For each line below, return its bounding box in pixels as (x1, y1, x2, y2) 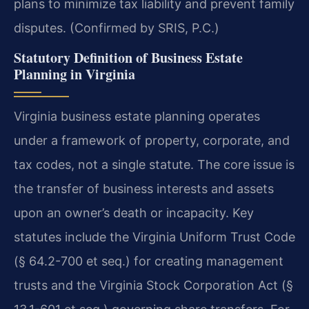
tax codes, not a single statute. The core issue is (14, 157, 295, 172)
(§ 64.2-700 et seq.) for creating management (14, 254, 283, 269)
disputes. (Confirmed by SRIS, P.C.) (14, 21, 219, 36)
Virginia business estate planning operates (14, 109, 260, 124)
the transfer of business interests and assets (14, 181, 274, 197)
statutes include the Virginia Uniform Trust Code (14, 230, 295, 245)
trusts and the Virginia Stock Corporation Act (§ (14, 278, 293, 293)
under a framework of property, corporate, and (14, 133, 290, 148)
